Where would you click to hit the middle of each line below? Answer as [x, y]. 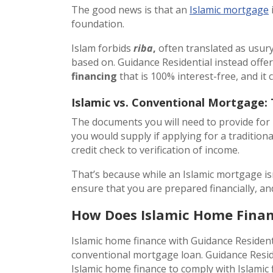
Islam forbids [101, 48]
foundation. [98, 23]
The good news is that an [130, 9]
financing [95, 76]
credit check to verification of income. [155, 150]
